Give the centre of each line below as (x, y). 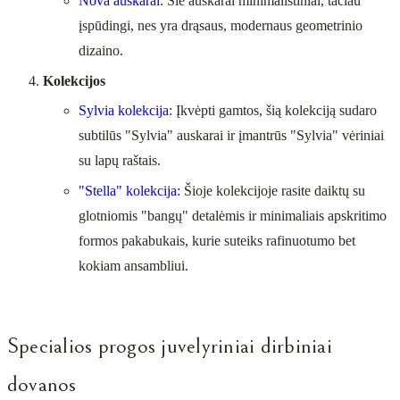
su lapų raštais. (120, 161)
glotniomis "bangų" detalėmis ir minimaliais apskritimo (233, 215)
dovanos (42, 385)
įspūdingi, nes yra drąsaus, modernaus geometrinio (221, 26)
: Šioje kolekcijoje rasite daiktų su (271, 190)
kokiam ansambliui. (133, 265)
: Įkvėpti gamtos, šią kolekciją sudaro (273, 111)
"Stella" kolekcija (128, 190)
